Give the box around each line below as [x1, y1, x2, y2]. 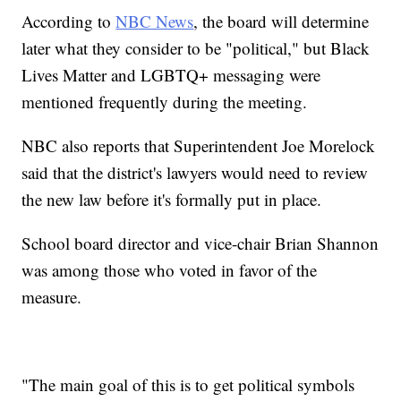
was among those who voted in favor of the [21, 259, 318, 282]
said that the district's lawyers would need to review [21, 161, 369, 184]
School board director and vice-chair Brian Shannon [21, 232, 380, 255]
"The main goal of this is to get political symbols [21, 373, 355, 397]
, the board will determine [193, 10, 370, 33]
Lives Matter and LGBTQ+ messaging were [21, 64, 321, 87]
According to [21, 10, 116, 33]
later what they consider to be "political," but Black [21, 37, 371, 60]
